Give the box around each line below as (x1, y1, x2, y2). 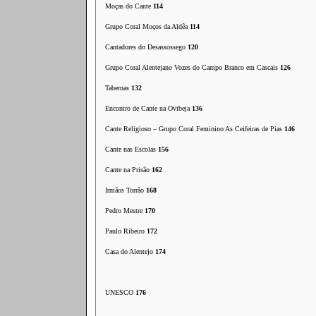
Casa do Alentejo (105, 248, 155, 255)
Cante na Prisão (105, 166, 152, 174)
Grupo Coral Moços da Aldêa (105, 23, 190, 30)
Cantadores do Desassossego (105, 43, 188, 51)
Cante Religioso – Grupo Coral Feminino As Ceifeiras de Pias (105, 125, 284, 133)
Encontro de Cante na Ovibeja (105, 104, 192, 112)
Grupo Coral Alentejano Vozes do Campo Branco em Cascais (105, 63, 280, 71)
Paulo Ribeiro (105, 227, 147, 235)
